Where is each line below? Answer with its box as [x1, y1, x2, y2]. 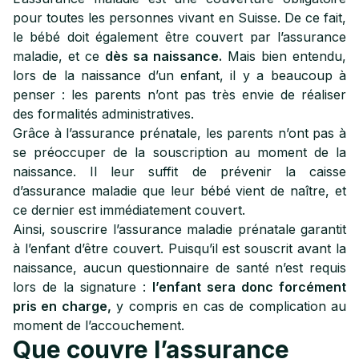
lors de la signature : [13, 279, 152, 295]
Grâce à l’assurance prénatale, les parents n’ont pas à [13, 125, 346, 141]
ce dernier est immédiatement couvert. [13, 202, 245, 218]
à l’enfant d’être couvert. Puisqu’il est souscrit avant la [13, 240, 346, 256]
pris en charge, [13, 298, 111, 314]
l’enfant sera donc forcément [152, 279, 346, 295]
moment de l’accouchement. [13, 317, 184, 333]
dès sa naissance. [105, 48, 222, 64]
